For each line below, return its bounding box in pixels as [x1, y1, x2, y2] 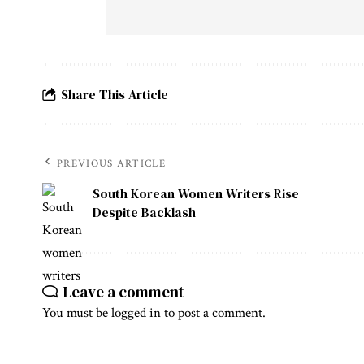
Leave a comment [63, 281, 184, 303]
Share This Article [61, 84, 168, 103]
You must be [42, 304, 111, 323]
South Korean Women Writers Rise [93, 184, 299, 203]
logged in [111, 304, 161, 323]
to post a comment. [161, 304, 266, 323]
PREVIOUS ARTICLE [57, 157, 166, 171]
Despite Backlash [93, 203, 196, 222]
